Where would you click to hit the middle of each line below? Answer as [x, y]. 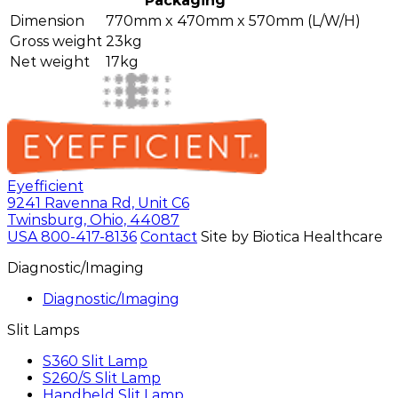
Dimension [47, 21]
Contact [169, 237]
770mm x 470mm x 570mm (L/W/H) [233, 21]
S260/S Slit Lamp [102, 378]
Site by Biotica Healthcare [292, 237]
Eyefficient [45, 187]
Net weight [50, 62]
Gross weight [56, 42]
